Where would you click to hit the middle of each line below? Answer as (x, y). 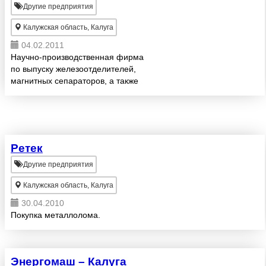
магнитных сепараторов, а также (75, 81)
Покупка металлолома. (56, 215)
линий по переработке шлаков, (71, 93)
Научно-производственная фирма (77, 57)
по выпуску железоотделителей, (73, 69)
